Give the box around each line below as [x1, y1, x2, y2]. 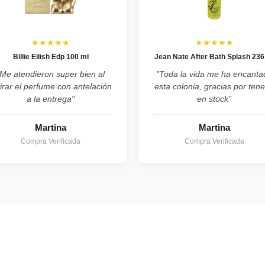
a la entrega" [27, 94, 75, 104]
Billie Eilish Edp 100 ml [12, 53, 89, 62]
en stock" [197, 94, 232, 104]
